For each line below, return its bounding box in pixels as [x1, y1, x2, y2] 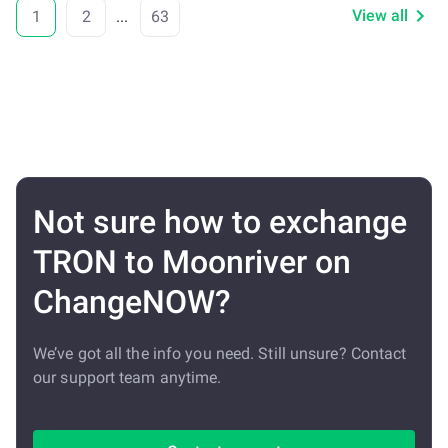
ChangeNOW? [33, 283, 231, 321]
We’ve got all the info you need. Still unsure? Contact [33, 344, 407, 363]
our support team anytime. [33, 368, 222, 387]
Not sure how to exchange [33, 203, 407, 241]
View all [352, 6, 408, 25]
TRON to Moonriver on [33, 243, 351, 281]
